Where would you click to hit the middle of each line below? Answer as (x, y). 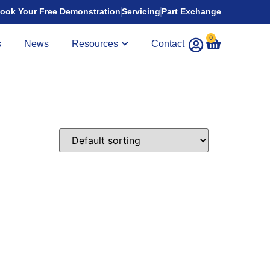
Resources (95, 43)
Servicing (141, 12)
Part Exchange (192, 12)
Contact (168, 43)
